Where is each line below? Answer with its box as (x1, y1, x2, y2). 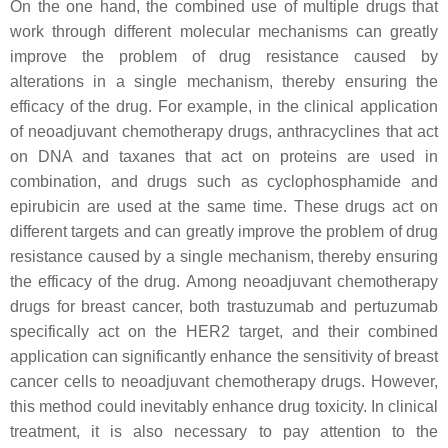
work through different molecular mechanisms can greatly (10, 22, 438, 40)
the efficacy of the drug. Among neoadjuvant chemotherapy (10, 272, 438, 290)
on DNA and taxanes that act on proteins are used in (10, 147, 438, 165)
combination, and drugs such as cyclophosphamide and (10, 172, 438, 190)
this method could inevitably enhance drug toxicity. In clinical (10, 397, 438, 415)
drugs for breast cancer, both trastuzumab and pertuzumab (10, 297, 438, 315)
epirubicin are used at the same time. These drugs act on (10, 197, 438, 215)
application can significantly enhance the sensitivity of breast (10, 347, 438, 365)
